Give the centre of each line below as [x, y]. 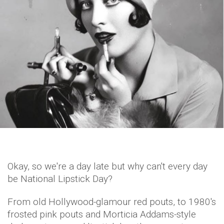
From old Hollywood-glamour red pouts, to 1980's [112, 202]
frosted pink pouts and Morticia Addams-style [102, 214]
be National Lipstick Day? [60, 179]
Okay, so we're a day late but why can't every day [107, 166]
